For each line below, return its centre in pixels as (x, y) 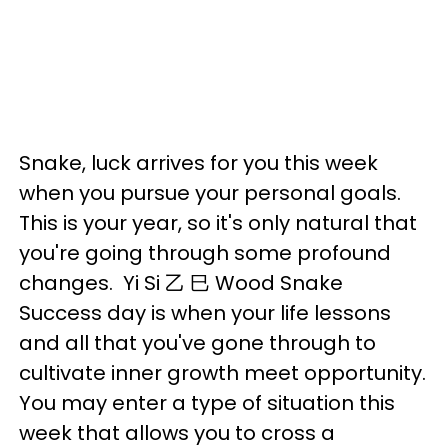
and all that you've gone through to (197, 343)
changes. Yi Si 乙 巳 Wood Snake (181, 283)
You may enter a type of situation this (207, 403)
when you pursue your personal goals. (210, 193)
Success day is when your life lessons (205, 313)
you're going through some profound (205, 253)
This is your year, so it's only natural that (218, 223)
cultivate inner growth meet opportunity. (222, 373)
